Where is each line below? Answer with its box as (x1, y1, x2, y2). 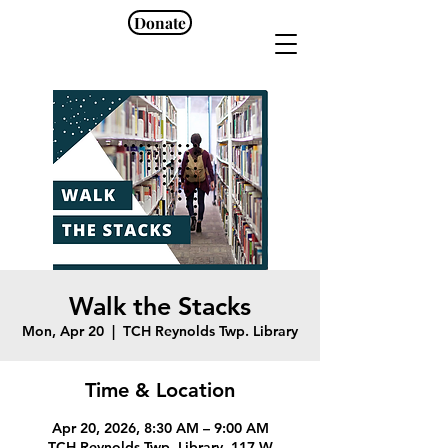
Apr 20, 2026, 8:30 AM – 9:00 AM (51, 419, 269, 437)
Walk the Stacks (69, 291, 251, 321)
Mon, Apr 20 (22, 322, 104, 340)
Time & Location (85, 378, 235, 402)
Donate (134, 12, 186, 33)
